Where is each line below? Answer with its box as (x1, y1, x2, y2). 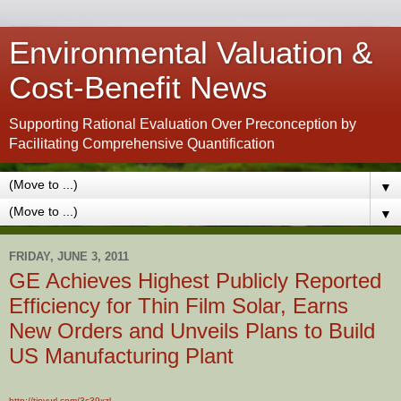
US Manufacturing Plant (9, 344, 234, 368)
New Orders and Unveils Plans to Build (9, 319, 375, 343)
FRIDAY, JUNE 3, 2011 (9, 249, 129, 263)
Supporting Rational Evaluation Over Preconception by (9, 116, 356, 132)
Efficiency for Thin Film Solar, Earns (9, 294, 348, 318)
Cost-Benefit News (9, 71, 268, 105)
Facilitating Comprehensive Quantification (9, 136, 275, 151)
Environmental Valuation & (9, 36, 372, 70)
